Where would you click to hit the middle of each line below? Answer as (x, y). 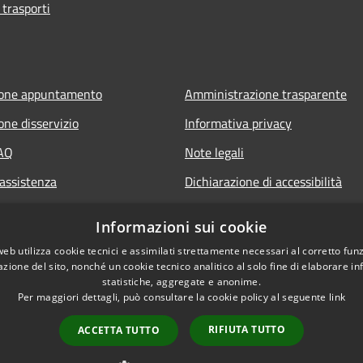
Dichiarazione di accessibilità (263, 181)
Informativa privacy (238, 123)
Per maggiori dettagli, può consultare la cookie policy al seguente (173, 297)
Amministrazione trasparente (266, 94)
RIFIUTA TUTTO (247, 329)
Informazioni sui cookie (181, 227)
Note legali (214, 152)
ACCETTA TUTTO (118, 330)
